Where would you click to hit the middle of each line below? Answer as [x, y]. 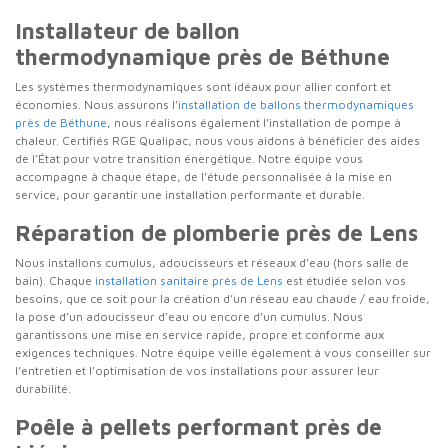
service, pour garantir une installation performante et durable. [190, 194]
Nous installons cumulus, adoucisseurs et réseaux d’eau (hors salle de [212, 262]
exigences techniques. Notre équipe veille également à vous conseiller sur [223, 352]
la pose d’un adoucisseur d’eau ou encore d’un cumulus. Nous [189, 316]
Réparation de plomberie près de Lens [216, 233]
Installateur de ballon [127, 31]
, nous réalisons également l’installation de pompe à [254, 122]
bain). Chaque [55, 280]
